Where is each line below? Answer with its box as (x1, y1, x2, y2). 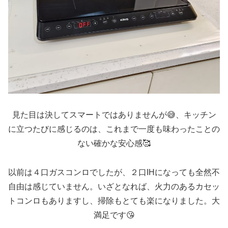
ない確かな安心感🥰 (77, 139, 151, 148)
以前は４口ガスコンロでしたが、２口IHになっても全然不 (8, 168, 220, 177)
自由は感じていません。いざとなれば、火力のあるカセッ (8, 182, 220, 191)
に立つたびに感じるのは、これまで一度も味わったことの (8, 125, 220, 134)
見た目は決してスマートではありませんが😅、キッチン (12, 110, 216, 120)
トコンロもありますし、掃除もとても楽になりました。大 (8, 196, 220, 206)
